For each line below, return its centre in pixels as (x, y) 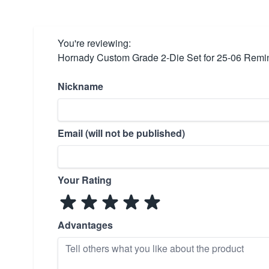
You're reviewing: (94, 43)
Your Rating (85, 180)
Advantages (85, 225)
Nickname (80, 86)
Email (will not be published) (121, 133)
